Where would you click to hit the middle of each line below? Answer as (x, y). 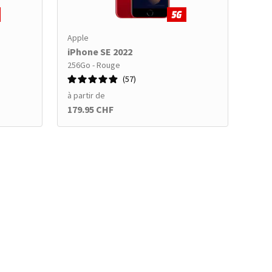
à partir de (86, 95)
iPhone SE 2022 (100, 52)
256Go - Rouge (94, 65)
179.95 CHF (90, 109)
